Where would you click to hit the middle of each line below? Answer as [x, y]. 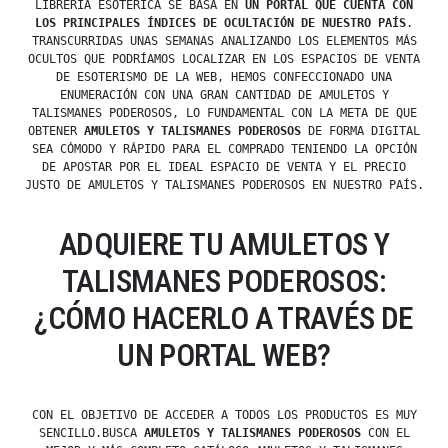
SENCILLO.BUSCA [91, 433]
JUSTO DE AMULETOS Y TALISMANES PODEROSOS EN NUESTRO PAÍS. [224, 185]
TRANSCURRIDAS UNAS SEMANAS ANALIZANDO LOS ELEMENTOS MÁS [224, 41]
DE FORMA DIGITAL [360, 131]
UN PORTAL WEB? [224, 356]
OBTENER [56, 131]
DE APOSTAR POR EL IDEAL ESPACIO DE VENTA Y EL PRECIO [224, 167]
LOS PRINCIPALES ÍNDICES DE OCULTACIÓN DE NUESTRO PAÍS [220, 23]
